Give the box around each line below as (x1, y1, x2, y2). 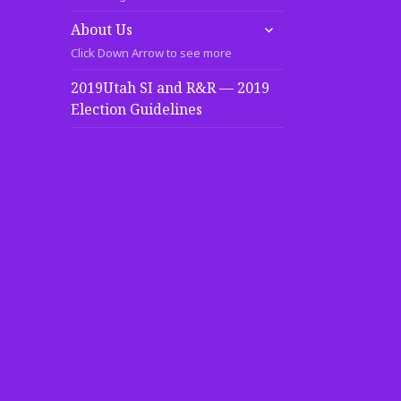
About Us (71, 19, 133, 39)
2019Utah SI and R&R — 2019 (71, 77, 270, 98)
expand (253, 13, 307, 34)
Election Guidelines (71, 98, 203, 119)
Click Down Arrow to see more (71, 44, 233, 61)
